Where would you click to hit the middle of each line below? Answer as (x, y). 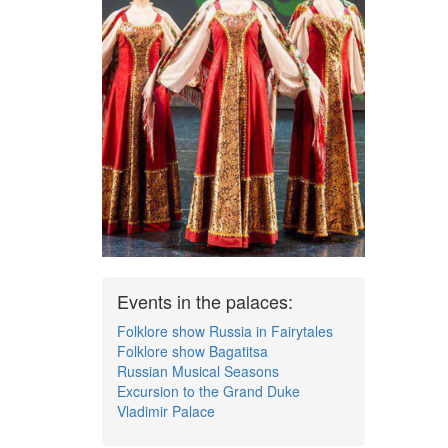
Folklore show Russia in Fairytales (225, 330)
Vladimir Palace (166, 410)
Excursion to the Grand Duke (208, 390)
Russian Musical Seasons (198, 370)
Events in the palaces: (205, 300)
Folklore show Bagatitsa (192, 350)
